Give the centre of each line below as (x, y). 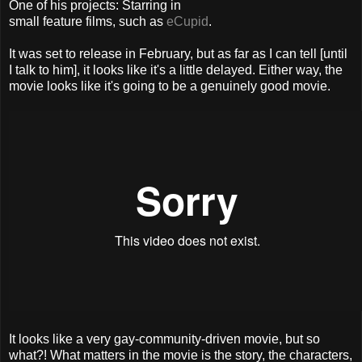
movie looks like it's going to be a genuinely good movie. (170, 86)
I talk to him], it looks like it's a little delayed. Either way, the (176, 69)
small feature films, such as (88, 21)
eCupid (187, 21)
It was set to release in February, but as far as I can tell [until (178, 53)
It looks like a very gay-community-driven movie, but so (164, 339)
